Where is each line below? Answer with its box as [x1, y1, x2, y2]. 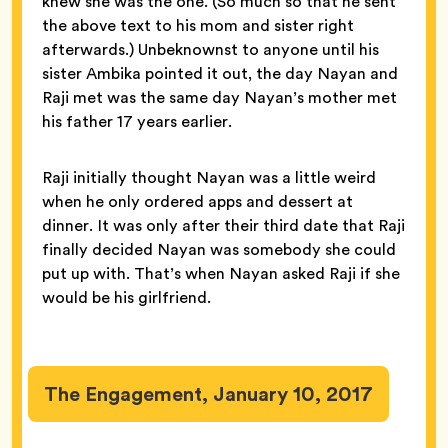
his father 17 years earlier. [42, 109, 232, 133]
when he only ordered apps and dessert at [42, 189, 353, 213]
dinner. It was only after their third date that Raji [42, 213, 405, 237]
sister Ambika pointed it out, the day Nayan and [42, 61, 398, 85]
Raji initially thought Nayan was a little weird [42, 165, 376, 189]
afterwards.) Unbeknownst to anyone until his [42, 37, 379, 61]
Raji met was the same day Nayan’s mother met [42, 85, 397, 109]
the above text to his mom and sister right [42, 13, 354, 37]
